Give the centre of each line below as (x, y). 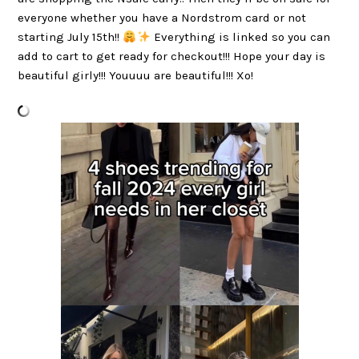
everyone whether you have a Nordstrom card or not (162, 18)
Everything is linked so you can (240, 37)
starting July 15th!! (71, 37)
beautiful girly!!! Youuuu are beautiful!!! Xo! (136, 75)
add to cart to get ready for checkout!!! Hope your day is (172, 56)
